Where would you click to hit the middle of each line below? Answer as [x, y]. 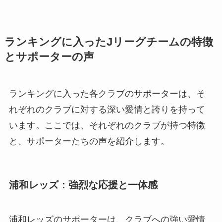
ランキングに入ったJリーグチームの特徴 [109, 42]
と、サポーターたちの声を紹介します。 [89, 141]
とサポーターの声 [49, 57]
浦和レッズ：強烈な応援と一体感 [83, 185]
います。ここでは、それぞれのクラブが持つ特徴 [107, 125]
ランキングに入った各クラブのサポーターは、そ [107, 94]
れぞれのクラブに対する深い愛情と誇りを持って [107, 110]
